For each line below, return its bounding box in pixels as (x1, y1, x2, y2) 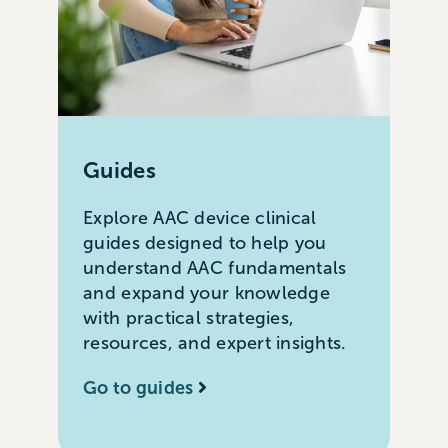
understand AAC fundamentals (83, 258, 347, 278)
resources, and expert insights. (83, 333, 347, 353)
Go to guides (83, 378, 194, 398)
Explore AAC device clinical (83, 208, 317, 228)
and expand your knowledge (83, 283, 330, 303)
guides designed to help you (83, 233, 327, 253)
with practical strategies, (83, 308, 295, 328)
